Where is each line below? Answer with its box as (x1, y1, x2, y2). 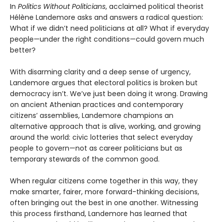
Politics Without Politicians (18, 1, 106, 12)
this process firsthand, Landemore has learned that (10, 209, 187, 219)
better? (10, 45, 36, 55)
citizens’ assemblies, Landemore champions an (10, 111, 173, 121)
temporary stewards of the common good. (10, 154, 160, 165)
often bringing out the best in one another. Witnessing (10, 198, 198, 208)
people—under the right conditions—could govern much (10, 34, 204, 45)
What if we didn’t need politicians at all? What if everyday (10, 23, 209, 34)
